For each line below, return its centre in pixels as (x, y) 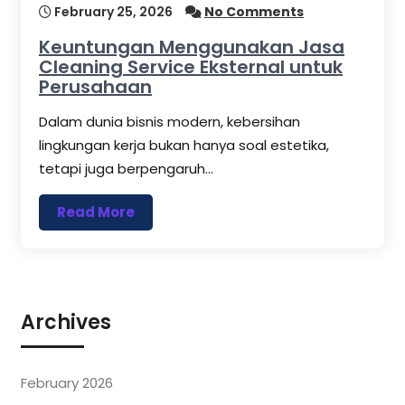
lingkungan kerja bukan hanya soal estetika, (184, 146)
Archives (66, 323)
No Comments (254, 12)
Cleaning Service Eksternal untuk (191, 67)
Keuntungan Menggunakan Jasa (192, 47)
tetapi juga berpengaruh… (126, 169)
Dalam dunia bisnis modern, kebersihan (170, 122)
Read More (96, 212)
